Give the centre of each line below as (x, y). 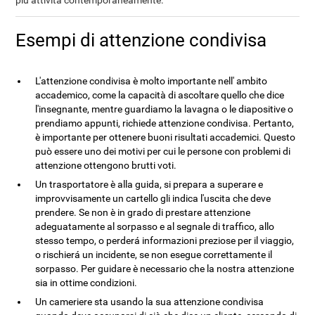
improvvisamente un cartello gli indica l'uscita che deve (153, 198)
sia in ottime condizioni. (86, 283)
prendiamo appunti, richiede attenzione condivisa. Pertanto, (165, 123)
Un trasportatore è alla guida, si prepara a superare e (149, 184)
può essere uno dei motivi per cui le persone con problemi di (163, 151)
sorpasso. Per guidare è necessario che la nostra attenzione (165, 269)
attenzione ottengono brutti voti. (106, 165)
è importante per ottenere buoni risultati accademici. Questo (166, 137)
